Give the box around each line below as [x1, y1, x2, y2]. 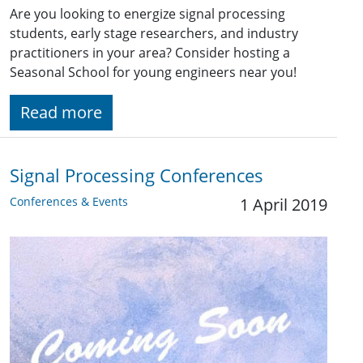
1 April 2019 [240, 194, 327, 216]
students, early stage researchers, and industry [10, 24, 298, 42]
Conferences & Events [10, 194, 128, 209]
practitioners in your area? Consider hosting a [10, 44, 290, 62]
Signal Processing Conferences [10, 164, 263, 187]
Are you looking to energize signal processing [10, 5, 285, 23]
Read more [20, 101, 102, 123]
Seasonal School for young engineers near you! [10, 63, 297, 81]
